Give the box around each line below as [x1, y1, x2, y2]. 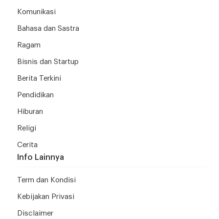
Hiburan [17, 108, 43, 115]
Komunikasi [17, 8, 56, 16]
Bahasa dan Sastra [17, 24, 79, 32]
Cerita [17, 141, 38, 149]
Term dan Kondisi [17, 176, 76, 184]
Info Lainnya [17, 153, 64, 161]
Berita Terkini [17, 74, 61, 82]
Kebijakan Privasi [17, 193, 74, 200]
